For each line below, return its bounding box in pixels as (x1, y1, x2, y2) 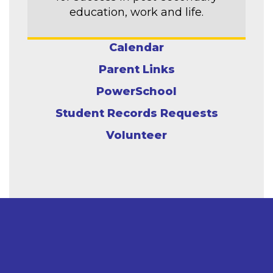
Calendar (109, 40, 164, 54)
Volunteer (106, 128, 167, 142)
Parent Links (98, 62, 175, 76)
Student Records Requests (55, 106, 218, 120)
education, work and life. (69, 5, 204, 19)
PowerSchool (96, 84, 177, 98)
